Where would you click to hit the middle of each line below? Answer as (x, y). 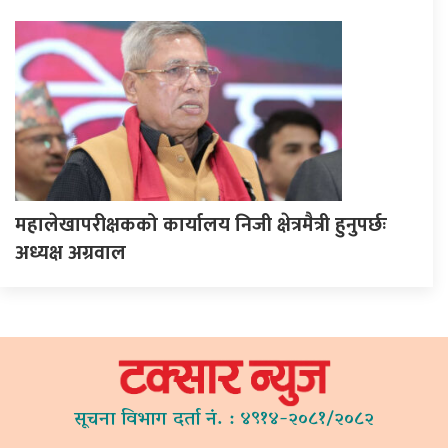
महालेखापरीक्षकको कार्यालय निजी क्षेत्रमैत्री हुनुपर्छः (201, 224)
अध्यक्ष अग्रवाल (70, 252)
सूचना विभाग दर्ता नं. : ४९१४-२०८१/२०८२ (224, 420)
